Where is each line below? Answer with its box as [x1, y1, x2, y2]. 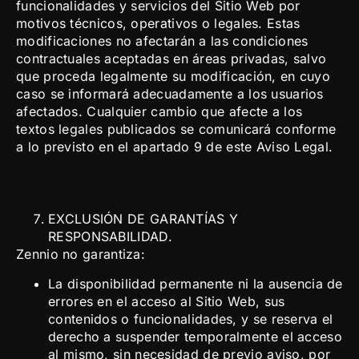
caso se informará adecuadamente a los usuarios [16, 85, 324, 102]
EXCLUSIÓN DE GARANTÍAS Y [48, 211, 239, 228]
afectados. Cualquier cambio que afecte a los [16, 103, 303, 119]
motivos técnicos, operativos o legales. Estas [16, 14, 301, 31]
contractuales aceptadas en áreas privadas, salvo [16, 50, 327, 67]
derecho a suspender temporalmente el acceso [48, 328, 342, 345]
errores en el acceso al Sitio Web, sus [48, 292, 285, 309]
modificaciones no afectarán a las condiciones [16, 32, 309, 49]
